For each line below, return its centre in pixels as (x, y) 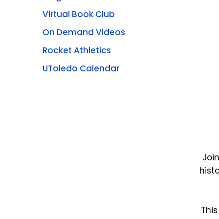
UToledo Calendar (81, 68)
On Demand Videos (84, 32)
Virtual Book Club (79, 14)
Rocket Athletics (77, 50)
